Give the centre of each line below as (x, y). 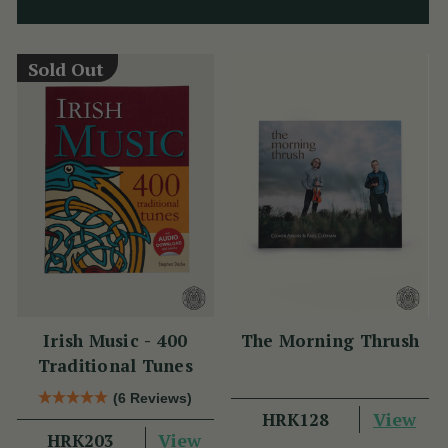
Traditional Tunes (115, 365)
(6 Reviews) (153, 397)
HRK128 (295, 419)
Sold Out (66, 68)
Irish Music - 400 (115, 340)
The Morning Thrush (329, 340)
